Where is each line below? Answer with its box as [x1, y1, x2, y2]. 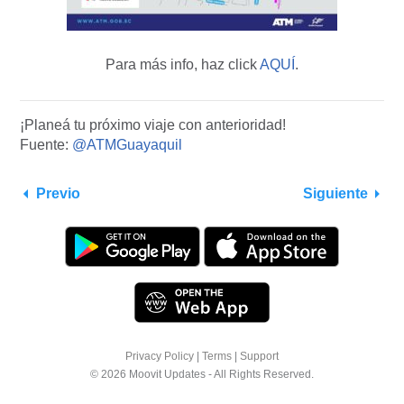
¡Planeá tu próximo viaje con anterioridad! [20, 117, 286, 133]
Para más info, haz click [106, 57, 260, 73]
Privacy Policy [125, 350, 194, 363]
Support [240, 350, 279, 363]
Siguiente [303, 186, 368, 202]
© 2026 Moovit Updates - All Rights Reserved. [90, 368, 314, 381]
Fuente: [20, 137, 72, 153]
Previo [36, 186, 80, 202]
